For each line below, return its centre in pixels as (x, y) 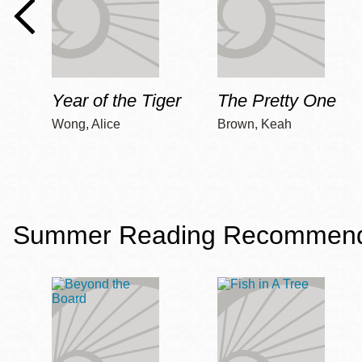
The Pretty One (277, 101)
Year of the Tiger (116, 101)
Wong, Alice (86, 124)
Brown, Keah (255, 124)
